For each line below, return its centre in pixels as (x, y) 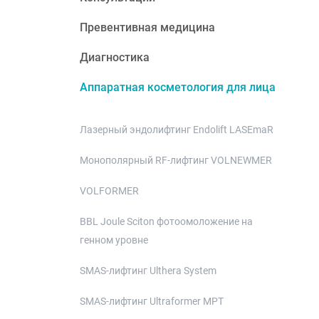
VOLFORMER (109, 191)
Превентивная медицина (147, 27)
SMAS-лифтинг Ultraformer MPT (152, 301)
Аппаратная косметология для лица (178, 87)
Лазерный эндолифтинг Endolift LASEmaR (177, 130)
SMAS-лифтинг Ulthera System (148, 271)
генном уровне (114, 240)
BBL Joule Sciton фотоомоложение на (166, 221)
